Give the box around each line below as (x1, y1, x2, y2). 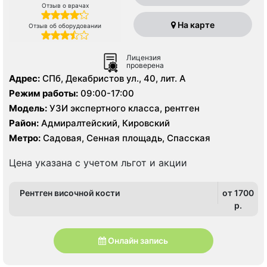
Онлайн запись (108, 235, 169, 246)
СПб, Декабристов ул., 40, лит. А (42, 72, 186, 84)
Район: (9, 117, 39, 129)
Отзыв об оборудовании (29, 22, 102, 30)
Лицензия (126, 53, 161, 63)
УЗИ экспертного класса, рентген (47, 102, 200, 114)
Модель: (9, 102, 47, 114)
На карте (175, 20, 215, 30)
